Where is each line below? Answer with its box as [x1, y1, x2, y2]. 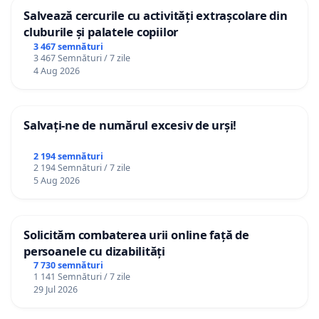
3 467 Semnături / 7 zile [33, 51, 130, 64]
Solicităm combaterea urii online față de [23, 226, 249, 243]
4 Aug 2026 [33, 64, 80, 77]
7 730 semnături [33, 259, 103, 272]
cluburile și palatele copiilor [23, 23, 179, 40]
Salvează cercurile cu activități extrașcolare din [23, 6, 288, 23]
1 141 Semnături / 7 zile [33, 271, 130, 283]
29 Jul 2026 [33, 283, 78, 296]
